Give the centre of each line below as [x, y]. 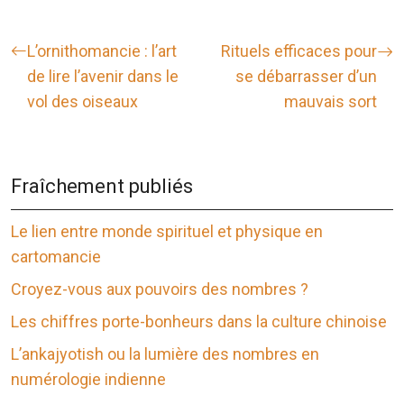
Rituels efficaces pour [299, 51]
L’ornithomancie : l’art [102, 51]
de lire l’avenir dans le [103, 77]
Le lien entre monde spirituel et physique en [167, 232]
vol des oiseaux [83, 102]
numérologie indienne [88, 380]
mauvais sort [331, 102]
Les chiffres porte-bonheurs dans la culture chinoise [199, 322]
